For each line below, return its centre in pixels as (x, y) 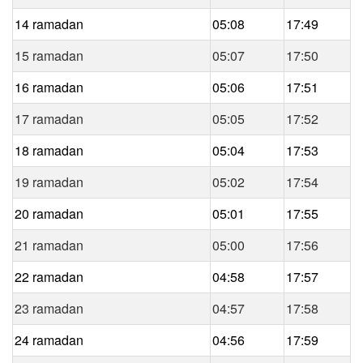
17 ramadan (49, 118)
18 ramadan (49, 150)
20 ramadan (49, 213)
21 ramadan (49, 245)
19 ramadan (49, 181)
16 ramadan (49, 87)
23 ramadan (49, 308)
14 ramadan (49, 23)
